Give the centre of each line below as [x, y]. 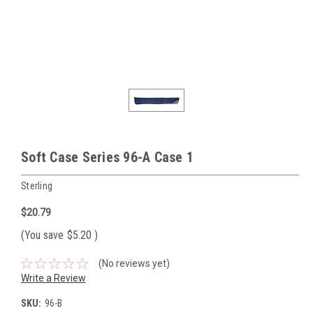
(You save [42, 235]
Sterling [37, 185]
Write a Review [53, 278]
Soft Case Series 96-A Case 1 [107, 157]
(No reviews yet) [134, 263]
